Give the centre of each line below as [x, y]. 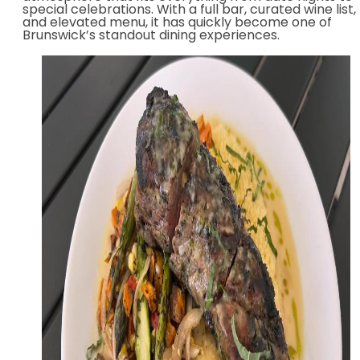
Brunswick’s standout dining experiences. [151, 37]
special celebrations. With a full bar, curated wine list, [189, 11]
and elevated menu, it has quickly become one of [177, 24]
